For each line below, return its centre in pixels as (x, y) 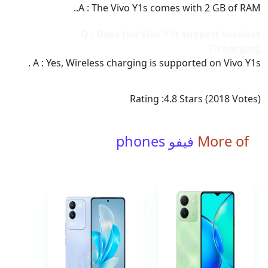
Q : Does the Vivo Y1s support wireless (171, 34)
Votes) (245, 99)
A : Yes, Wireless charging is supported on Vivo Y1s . (147, 63)
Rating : (147, 99)
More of (223, 141)
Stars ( (194, 99)
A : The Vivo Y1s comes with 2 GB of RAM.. (170, 8)
